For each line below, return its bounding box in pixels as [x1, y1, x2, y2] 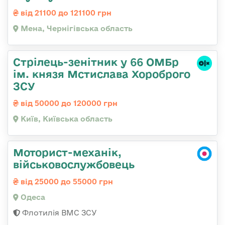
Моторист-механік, [13, 146, 122, 159]
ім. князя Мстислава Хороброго [13, 68, 190, 80]
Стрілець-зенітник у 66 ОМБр [13, 56, 179, 68]
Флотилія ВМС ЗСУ [20, 208, 97, 217]
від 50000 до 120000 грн [19, 99, 118, 108]
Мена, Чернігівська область [19, 24, 133, 33]
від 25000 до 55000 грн [19, 177, 113, 186]
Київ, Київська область [19, 115, 113, 124]
